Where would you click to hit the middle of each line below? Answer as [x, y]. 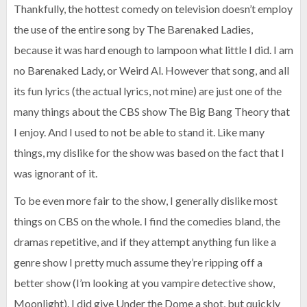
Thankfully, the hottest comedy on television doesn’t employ [153, 9]
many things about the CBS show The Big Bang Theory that [152, 111]
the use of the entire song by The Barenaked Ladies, [133, 29]
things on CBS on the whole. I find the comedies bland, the [147, 221]
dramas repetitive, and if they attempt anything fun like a [145, 242]
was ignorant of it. [56, 173]
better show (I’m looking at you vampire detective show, [144, 283]
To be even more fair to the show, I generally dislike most [146, 200]
